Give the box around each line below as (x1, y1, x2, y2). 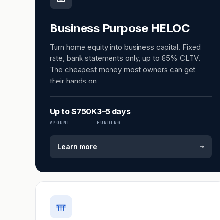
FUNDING (96, 119, 121, 126)
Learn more (57, 142, 97, 151)
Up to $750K (50, 107, 97, 116)
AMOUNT (50, 119, 70, 126)
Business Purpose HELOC (50, 21, 190, 35)
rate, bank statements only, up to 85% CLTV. (50, 54, 200, 63)
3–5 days (96, 107, 131, 116)
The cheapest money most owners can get (50, 65, 195, 74)
